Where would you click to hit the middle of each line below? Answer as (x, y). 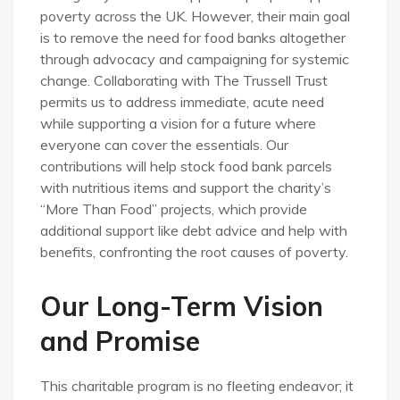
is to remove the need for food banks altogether (193, 37)
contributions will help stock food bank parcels (186, 166)
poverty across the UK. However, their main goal (195, 16)
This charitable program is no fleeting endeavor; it (197, 385)
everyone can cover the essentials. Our (164, 144)
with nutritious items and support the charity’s (186, 187)
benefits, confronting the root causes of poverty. (194, 251)
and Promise (120, 341)
